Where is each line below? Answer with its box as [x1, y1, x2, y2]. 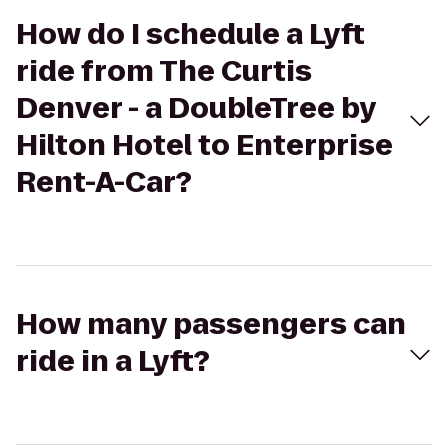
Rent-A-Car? [16, 163, 192, 202]
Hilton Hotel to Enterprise [16, 126, 393, 165]
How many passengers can [16, 305, 406, 344]
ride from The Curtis [16, 52, 312, 91]
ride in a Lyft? [16, 342, 210, 381]
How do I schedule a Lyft [16, 15, 365, 54]
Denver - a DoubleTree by [16, 89, 376, 128]
